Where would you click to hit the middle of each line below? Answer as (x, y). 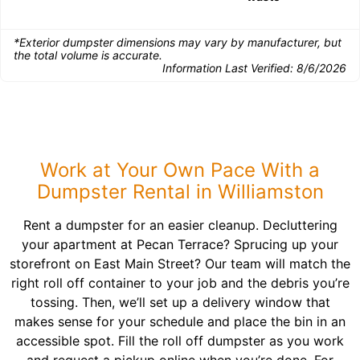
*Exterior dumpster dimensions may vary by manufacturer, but (178, 42)
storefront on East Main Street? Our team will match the (180, 264)
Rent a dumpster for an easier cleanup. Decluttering (180, 225)
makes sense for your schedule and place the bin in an (180, 321)
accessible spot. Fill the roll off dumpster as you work (180, 341)
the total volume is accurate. (88, 55)
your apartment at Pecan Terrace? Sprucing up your (180, 244)
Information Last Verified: (229, 68)
